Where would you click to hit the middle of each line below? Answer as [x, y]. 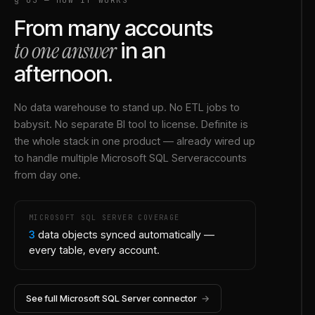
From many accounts [114, 28]
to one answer [65, 51]
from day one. [47, 174]
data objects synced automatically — [126, 234]
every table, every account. [94, 250]
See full [43, 298]
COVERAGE [156, 217]
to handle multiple [58, 157]
